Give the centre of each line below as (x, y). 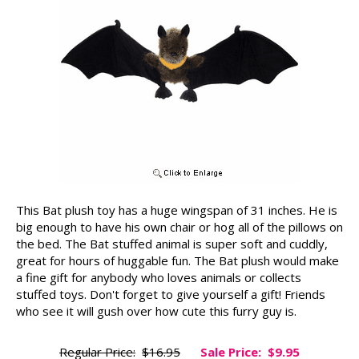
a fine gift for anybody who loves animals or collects (159, 277)
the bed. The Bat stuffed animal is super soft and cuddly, (172, 243)
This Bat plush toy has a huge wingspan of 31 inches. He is (177, 210)
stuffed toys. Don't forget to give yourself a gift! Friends (171, 294)
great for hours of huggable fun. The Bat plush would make (177, 260)
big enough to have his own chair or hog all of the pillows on (179, 226)
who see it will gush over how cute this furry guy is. (156, 311)
